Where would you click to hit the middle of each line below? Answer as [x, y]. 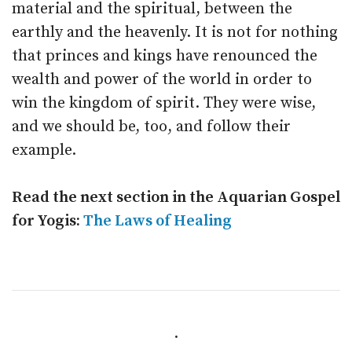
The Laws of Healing [158, 221]
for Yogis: [48, 221]
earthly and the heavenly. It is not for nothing [175, 33]
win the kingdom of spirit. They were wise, [164, 103]
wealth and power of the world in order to [162, 80]
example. [44, 150]
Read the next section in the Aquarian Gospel [176, 198]
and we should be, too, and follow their [151, 127]
